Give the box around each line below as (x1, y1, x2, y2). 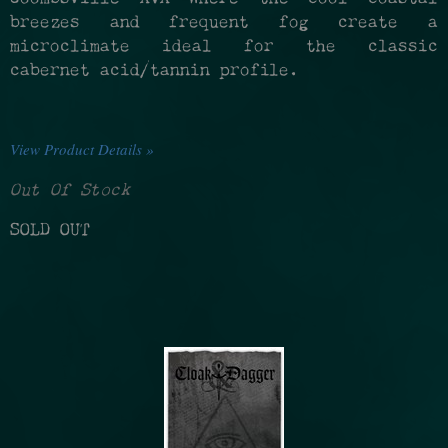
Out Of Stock (10, 183, 130, 200)
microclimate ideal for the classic (10, 39, 438, 56)
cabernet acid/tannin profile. (10, 63, 299, 80)
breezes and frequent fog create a (10, 15, 438, 32)
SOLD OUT (10, 223, 90, 240)
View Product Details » (10, 139, 154, 160)
